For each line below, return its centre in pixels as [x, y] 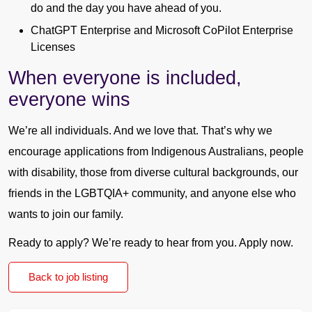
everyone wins [69, 100]
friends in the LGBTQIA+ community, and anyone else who [152, 194]
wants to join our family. [66, 214]
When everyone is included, [125, 78]
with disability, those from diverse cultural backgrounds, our [153, 173]
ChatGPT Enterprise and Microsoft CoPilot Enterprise [162, 31]
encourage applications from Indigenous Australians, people [156, 152]
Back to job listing [68, 276]
